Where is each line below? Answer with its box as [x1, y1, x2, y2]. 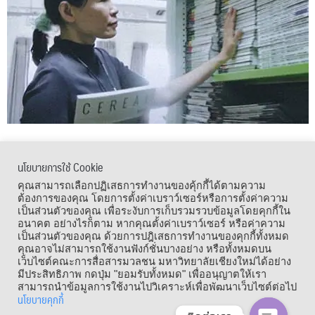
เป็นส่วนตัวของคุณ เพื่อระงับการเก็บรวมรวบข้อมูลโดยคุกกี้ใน [18, 205, 290, 217]
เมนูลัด [7, 175, 32, 195]
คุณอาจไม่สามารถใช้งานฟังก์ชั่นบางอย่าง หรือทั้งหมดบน [18, 243, 271, 255]
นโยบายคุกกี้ [18, 291, 64, 308]
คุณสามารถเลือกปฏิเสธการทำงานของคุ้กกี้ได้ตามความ [18, 180, 266, 191]
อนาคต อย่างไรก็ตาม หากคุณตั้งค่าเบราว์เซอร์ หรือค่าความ [18, 218, 285, 229]
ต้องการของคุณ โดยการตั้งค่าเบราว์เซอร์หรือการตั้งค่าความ [18, 193, 288, 204]
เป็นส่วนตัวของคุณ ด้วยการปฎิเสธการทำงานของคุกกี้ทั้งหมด [18, 231, 289, 242]
